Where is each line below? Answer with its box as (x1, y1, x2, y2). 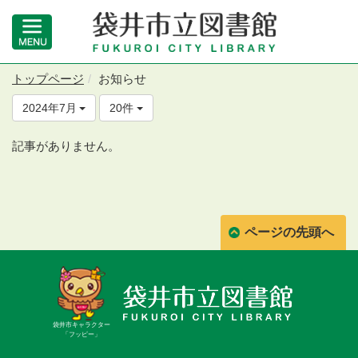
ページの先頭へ (245, 225, 334, 239)
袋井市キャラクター (53, 320, 111, 328)
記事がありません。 (12, 139, 120, 153)
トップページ (12, 72, 84, 86)
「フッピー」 (62, 330, 101, 338)
